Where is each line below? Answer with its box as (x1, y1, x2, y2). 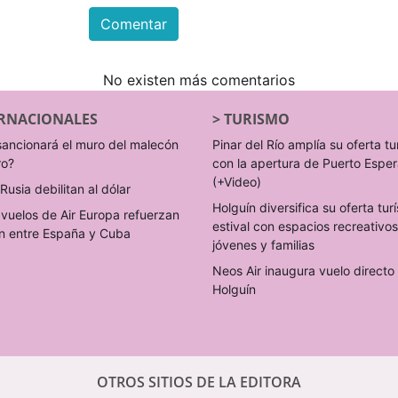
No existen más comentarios (103, 70, 295, 89)
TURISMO (224, 108, 290, 129)
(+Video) (212, 173, 261, 189)
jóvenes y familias (212, 236, 314, 252)
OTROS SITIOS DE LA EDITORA (97, 371, 301, 392)
